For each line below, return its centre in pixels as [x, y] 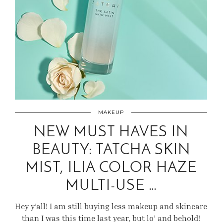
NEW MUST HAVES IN [111, 133]
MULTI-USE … [111, 186]
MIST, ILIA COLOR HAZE [111, 168]
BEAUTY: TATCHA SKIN [111, 150]
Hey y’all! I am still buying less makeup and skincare [111, 206]
